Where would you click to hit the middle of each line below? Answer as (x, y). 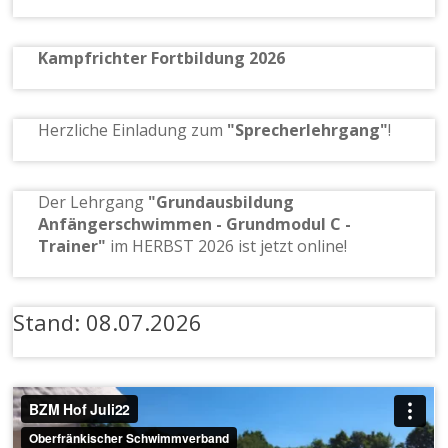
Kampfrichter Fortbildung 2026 (162, 57)
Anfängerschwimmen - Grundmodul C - (195, 223)
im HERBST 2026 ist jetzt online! (229, 245)
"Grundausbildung (221, 201)
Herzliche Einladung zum (133, 129)
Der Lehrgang (93, 201)
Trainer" (74, 245)
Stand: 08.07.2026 (108, 321)
